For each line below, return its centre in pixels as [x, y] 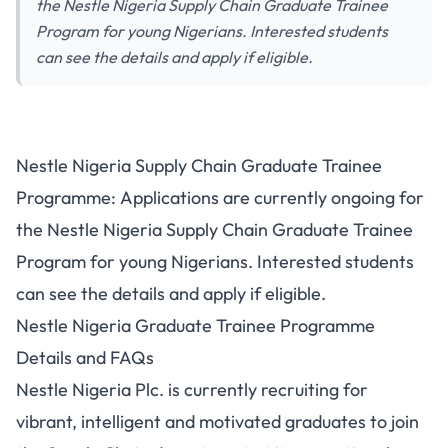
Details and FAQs [85, 357]
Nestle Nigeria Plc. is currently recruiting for [192, 389]
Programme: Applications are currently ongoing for [220, 197]
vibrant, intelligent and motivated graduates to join [217, 421]
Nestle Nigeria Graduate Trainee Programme [195, 325]
